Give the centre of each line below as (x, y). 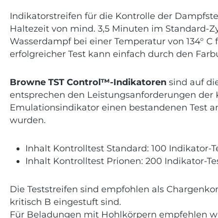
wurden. (29, 120)
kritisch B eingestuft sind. (67, 202)
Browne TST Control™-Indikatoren (88, 82)
